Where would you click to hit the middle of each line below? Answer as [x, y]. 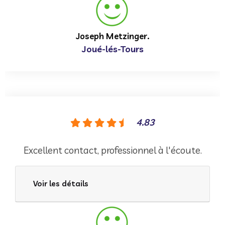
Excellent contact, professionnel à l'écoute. [113, 150]
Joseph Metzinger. [113, 36]
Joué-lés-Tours [113, 49]
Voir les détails [61, 183]
